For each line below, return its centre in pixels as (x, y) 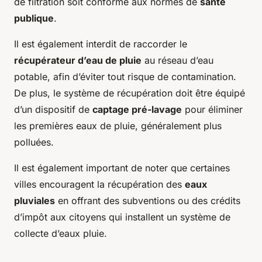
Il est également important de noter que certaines (122, 168)
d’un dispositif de (53, 110)
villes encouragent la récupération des (99, 185)
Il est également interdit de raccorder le (101, 44)
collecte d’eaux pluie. (61, 234)
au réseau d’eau (177, 61)
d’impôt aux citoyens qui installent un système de (122, 217)
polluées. (34, 142)
